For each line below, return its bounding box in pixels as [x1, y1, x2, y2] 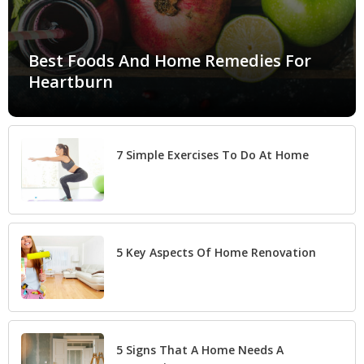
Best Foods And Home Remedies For [28, 49, 311, 71]
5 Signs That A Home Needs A [116, 341, 284, 357]
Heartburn [28, 70, 113, 93]
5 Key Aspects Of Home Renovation [116, 244, 316, 260]
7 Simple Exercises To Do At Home [116, 146, 309, 162]
